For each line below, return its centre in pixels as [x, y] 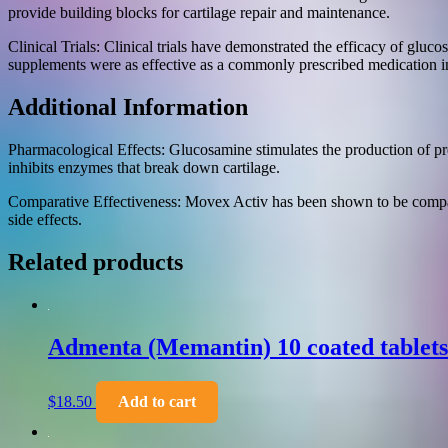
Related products [95, 262]
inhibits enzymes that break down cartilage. [144, 168]
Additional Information [128, 107]
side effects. [45, 220]
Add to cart [157, 401]
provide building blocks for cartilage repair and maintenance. [199, 13]
